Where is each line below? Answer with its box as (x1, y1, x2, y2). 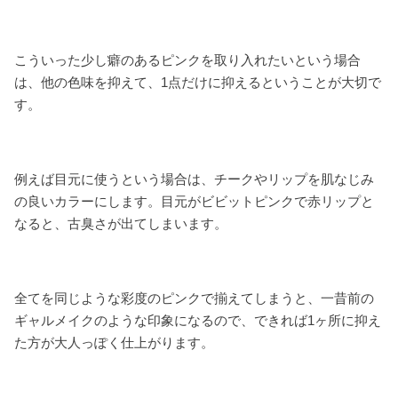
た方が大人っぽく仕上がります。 (14, 334, 215, 350)
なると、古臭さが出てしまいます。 (14, 215, 228, 231)
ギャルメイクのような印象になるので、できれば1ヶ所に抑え (14, 312, 382, 328)
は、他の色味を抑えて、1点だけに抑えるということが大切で (14, 74, 382, 90)
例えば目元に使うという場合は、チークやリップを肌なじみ (14, 171, 375, 187)
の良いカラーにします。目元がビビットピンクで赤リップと (14, 193, 375, 209)
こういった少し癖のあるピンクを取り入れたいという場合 (14, 52, 362, 68)
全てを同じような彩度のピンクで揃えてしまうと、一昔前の (14, 290, 375, 306)
